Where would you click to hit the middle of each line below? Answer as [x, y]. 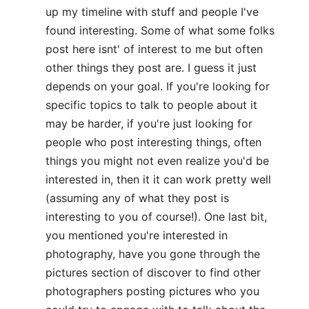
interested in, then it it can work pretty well [158, 179]
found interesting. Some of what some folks [160, 30]
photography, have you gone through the [153, 254]
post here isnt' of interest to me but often [154, 49]
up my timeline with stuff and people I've [152, 12]
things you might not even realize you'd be [157, 161]
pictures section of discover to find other [153, 272]
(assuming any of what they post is [137, 198]
